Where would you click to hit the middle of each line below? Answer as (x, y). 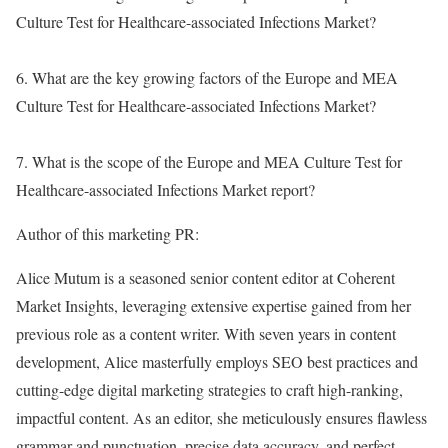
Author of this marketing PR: (107, 233)
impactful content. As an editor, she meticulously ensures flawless (221, 417)
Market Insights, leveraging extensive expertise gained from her (213, 305)
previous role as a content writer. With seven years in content (206, 333)
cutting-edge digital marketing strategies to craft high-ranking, (209, 389)
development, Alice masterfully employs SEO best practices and (217, 361)
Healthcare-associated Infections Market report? (165, 189)
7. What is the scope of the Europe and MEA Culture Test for (209, 161)
